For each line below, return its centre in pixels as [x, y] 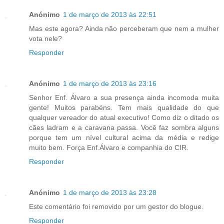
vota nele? [45, 38]
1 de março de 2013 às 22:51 [110, 14]
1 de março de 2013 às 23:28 [110, 192]
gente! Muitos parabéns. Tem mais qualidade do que [124, 107]
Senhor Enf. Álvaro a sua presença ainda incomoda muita [124, 97]
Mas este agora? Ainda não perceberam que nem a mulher [124, 28]
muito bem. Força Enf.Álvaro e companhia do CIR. [109, 147]
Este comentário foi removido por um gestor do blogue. [116, 206]
